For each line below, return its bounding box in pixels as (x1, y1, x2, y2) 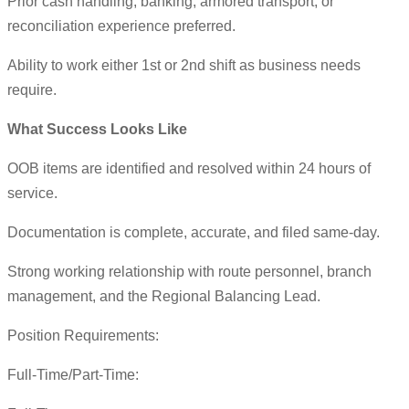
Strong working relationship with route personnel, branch (7, 264, 372, 280)
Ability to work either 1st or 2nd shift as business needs (7, 58, 361, 74)
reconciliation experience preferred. (7, 18, 236, 35)
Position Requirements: (7, 328, 159, 344)
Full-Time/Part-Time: (7, 367, 139, 383)
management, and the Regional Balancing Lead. (7, 288, 320, 305)
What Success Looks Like (7, 121, 187, 138)
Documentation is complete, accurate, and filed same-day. (7, 225, 380, 241)
